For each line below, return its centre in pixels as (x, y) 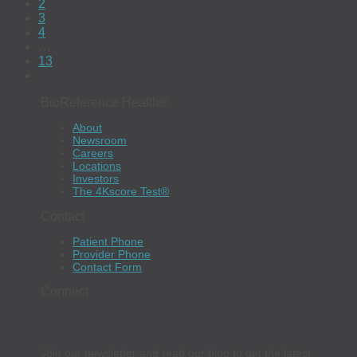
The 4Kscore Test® (121, 192)
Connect (65, 292)
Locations (97, 166)
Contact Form (108, 267)
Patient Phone (108, 242)
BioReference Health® (105, 102)
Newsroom (100, 141)
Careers (93, 153)
